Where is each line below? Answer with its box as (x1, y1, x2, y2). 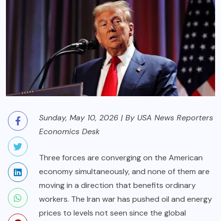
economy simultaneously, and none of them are (39, 166, 210, 177)
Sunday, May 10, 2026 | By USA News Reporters (39, 112, 213, 123)
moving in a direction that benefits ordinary (39, 180, 196, 191)
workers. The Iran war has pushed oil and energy (39, 194, 212, 205)
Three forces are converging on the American (39, 152, 203, 163)
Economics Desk (39, 126, 100, 137)
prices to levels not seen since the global (39, 208, 186, 219)
